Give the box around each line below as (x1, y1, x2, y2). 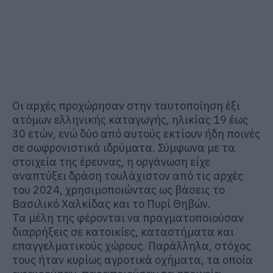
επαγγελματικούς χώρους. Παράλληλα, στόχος (12, 238, 251, 253)
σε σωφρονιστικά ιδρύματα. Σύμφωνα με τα (12, 140, 235, 155)
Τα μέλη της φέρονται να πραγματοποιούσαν (12, 210, 244, 225)
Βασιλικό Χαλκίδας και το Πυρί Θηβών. (12, 196, 211, 211)
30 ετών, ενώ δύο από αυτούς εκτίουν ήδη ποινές (12, 126, 260, 141)
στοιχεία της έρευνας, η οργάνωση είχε (12, 154, 210, 169)
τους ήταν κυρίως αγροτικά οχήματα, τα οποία (12, 252, 253, 267)
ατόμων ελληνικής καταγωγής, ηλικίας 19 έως (12, 112, 248, 127)
